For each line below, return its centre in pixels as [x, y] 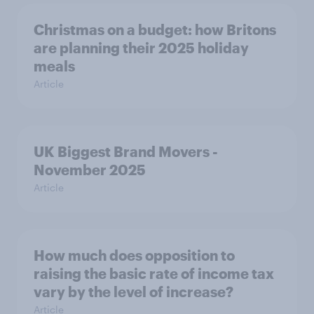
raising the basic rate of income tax [154, 274]
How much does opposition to [134, 255]
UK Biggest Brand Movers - [126, 152]
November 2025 [90, 170]
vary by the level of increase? [134, 292]
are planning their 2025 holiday [141, 48]
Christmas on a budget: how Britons [155, 30]
